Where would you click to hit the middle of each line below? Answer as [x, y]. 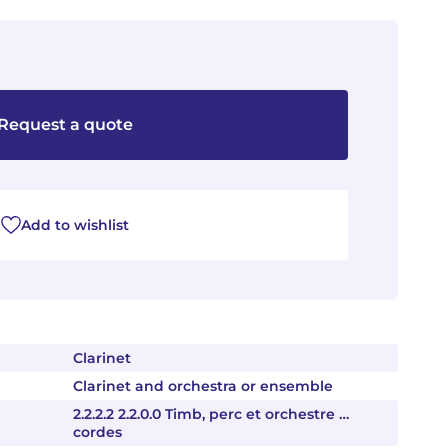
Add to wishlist [74, 225]
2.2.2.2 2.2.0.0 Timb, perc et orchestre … [211, 414]
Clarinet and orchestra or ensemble [203, 386]
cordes [97, 432]
